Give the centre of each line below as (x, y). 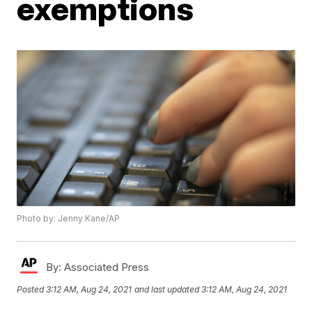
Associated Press (106, 267)
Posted (32, 289)
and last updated (167, 289)
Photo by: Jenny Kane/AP (69, 219)
